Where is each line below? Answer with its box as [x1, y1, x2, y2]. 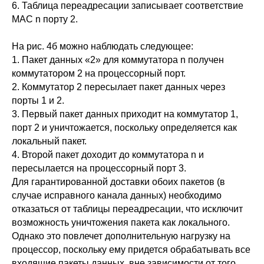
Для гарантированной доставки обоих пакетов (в [12, 177, 225, 187]
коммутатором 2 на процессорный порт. [12, 68, 186, 79]
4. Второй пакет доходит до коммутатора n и [12, 150, 204, 160]
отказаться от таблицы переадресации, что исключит [12, 204, 243, 214]
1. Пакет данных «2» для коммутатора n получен [12, 55, 224, 65]
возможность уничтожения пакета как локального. [12, 217, 230, 228]
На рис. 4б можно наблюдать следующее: [12, 41, 193, 52]
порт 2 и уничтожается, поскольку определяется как [12, 123, 237, 133]
